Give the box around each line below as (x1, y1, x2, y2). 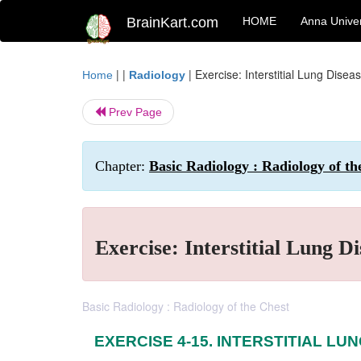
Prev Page (106, 106, 162, 118)
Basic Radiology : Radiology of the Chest (82, 298, 289, 314)
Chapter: (95, 158, 149, 174)
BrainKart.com (127, 15, 218, 31)
